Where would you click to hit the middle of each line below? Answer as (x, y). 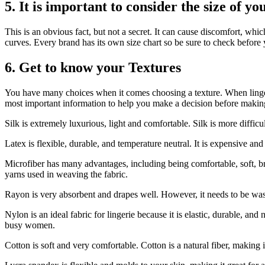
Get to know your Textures (100, 67)
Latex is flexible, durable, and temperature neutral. (98, 143)
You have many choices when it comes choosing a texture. (114, 92)
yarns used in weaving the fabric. (66, 174)
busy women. (30, 225)
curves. (18, 42)
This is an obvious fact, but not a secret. (78, 32)
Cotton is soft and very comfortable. (72, 245)
